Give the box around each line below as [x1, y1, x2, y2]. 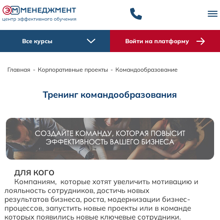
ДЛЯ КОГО [14, 168, 55, 178]
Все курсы [22, 37, 53, 45]
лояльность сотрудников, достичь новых [4, 186, 150, 195]
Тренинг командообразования [43, 89, 177, 101]
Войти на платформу [125, 37, 189, 45]
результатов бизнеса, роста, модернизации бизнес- [4, 194, 191, 204]
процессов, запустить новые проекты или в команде [4, 203, 192, 213]
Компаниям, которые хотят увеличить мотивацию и [14, 177, 199, 187]
